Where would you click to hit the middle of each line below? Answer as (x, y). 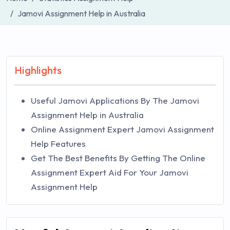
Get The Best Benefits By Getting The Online (118, 158)
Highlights (38, 70)
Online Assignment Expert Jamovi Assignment (122, 129)
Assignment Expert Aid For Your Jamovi (110, 172)
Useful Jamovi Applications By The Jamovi (115, 100)
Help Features (58, 143)
